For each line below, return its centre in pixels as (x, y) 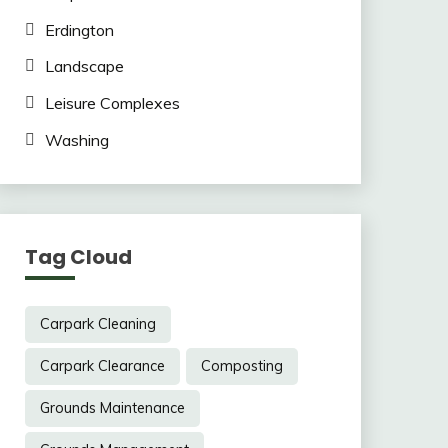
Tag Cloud (78, 256)
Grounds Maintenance (112, 407)
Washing (76, 139)
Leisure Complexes (112, 103)
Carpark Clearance (102, 365)
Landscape (84, 66)
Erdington (79, 29)
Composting (241, 365)
